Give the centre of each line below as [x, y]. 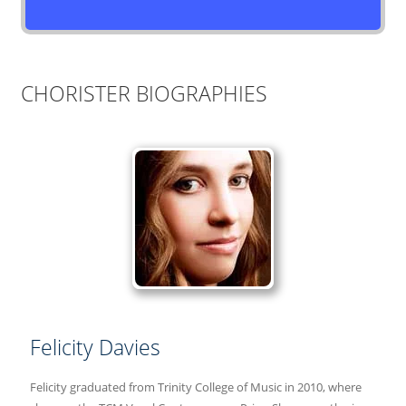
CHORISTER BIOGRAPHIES [144, 93]
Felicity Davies [95, 348]
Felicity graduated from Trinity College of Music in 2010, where [195, 387]
